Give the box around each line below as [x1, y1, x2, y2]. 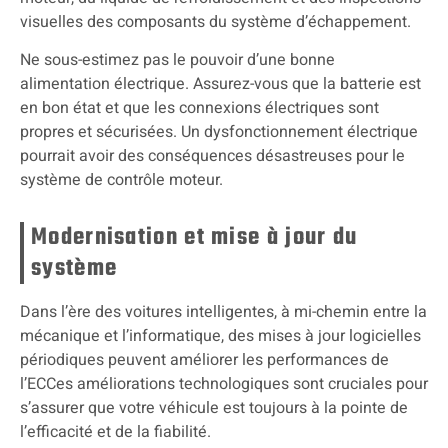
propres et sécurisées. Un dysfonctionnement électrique [20, 120, 418, 145]
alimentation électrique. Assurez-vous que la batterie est [20, 72, 421, 97]
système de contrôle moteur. [20, 168, 223, 193]
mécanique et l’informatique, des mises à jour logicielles [20, 324, 421, 349]
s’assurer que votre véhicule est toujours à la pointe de [20, 396, 408, 421]
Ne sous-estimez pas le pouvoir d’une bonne [20, 48, 335, 73]
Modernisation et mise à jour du [31, 219, 358, 257]
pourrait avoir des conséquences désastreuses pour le [20, 144, 405, 169]
